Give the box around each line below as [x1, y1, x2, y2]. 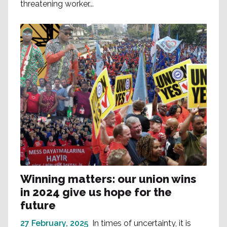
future [20, 199, 56, 212]
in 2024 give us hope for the [20, 185, 172, 199]
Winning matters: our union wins [20, 172, 196, 186]
